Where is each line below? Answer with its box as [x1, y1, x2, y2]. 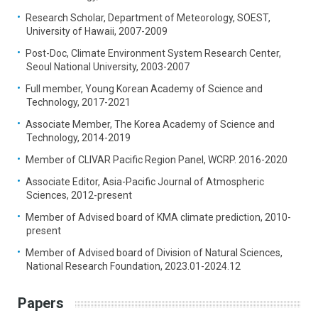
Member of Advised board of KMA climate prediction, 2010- [26, 212, 291, 224]
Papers [18, 295, 64, 312]
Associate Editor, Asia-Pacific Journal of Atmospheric [26, 176, 264, 188]
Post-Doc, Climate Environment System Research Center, [26, 48, 281, 60]
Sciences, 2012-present [26, 190, 132, 202]
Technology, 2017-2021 [26, 97, 131, 109]
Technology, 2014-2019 [26, 132, 131, 144]
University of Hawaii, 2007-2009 [26, 26, 168, 38]
